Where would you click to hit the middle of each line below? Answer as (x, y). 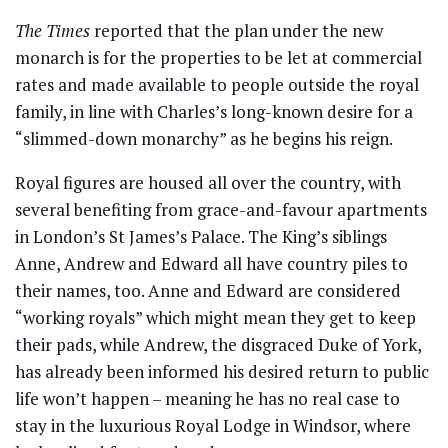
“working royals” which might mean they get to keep (215, 317)
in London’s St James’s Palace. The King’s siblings (201, 236)
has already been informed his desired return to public (222, 371)
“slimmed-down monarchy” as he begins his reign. (204, 138)
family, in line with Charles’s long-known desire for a (214, 111)
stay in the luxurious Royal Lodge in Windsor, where (213, 425)
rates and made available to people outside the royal (217, 84)
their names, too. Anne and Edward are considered (208, 290)
